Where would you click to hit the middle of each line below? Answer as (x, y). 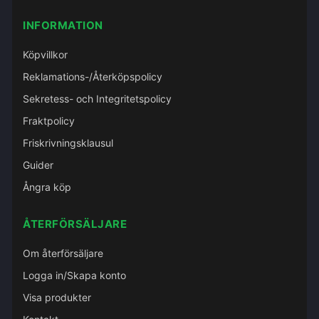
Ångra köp (47, 187)
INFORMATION (63, 25)
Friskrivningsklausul (68, 143)
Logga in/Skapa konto (74, 275)
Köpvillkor (45, 54)
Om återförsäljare (63, 253)
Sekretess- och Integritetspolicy (97, 99)
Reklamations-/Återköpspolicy (93, 77)
